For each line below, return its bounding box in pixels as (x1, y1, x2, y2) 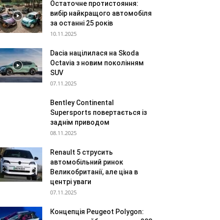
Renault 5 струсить (50, 148, 113, 156)
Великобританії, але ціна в (50, 168, 138, 176)
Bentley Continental (50, 99, 114, 107)
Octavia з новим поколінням (50, 59, 144, 67)
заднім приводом (50, 118, 110, 126)
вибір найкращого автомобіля (50, 9, 152, 17)
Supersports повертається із (50, 109, 147, 116)
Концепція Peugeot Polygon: (50, 208, 144, 216)
